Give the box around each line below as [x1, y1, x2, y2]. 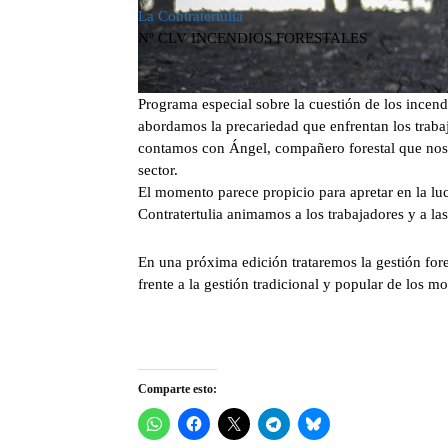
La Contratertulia [138, 8, 243, 25]
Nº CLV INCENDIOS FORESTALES [138, 30, 367, 47]
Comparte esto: [138, 382, 217, 397]
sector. [138, 162, 178, 179]
